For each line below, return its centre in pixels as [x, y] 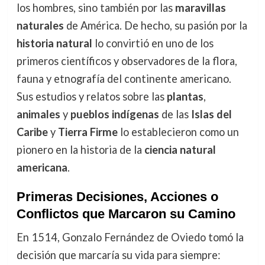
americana [42, 167]
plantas [185, 96]
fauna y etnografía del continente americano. [124, 78]
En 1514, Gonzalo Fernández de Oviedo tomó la [130, 237]
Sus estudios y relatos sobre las [91, 96]
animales [38, 114]
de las [175, 114]
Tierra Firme [88, 132]
